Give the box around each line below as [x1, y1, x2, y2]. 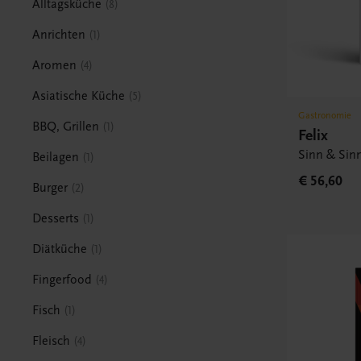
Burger [32, 180, 68, 195]
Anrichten [32, 27, 86, 42]
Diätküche [32, 241, 88, 256]
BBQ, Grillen [32, 118, 100, 134]
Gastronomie [298, 110, 352, 122]
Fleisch [32, 333, 71, 348]
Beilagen [32, 149, 80, 164]
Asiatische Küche [32, 88, 126, 103]
